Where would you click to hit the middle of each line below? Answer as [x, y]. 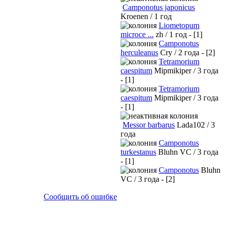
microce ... [137, 34]
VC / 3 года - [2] [148, 179]
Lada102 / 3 [196, 125]
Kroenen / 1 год [146, 16]
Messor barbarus [149, 125]
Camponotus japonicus [159, 7]
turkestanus [138, 152]
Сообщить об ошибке [80, 197]
